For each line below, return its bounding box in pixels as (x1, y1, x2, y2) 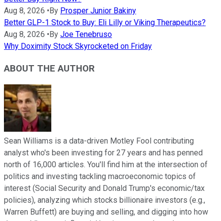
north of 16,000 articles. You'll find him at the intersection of (4, 160, 208, 170)
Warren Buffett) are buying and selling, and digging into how (4, 207, 208, 217)
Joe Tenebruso (60, 29, 112, 39)
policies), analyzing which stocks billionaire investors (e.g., (4, 195, 205, 205)
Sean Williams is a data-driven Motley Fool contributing (4, 136, 194, 146)
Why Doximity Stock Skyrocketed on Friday (4, 41, 152, 51)
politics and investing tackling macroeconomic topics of (4, 172, 196, 182)
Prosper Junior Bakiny (60, 5, 136, 15)
